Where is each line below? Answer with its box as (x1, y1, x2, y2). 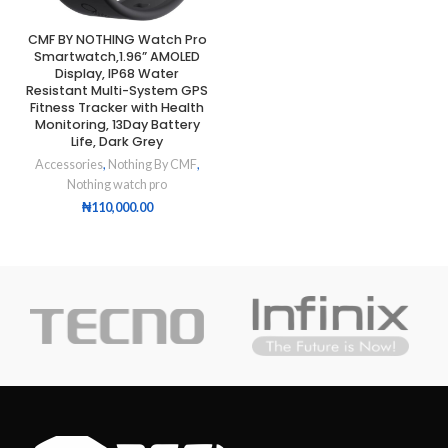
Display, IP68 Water (55, 65, 179, 83)
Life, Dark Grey (71, 133, 163, 151)
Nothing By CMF (107, 157, 197, 173)
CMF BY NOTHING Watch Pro (27, 31, 207, 49)
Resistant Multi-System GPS (26, 82, 208, 100)
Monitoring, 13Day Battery (34, 116, 200, 134)
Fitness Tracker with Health (30, 99, 204, 117)
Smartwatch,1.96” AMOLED (34, 48, 200, 66)
